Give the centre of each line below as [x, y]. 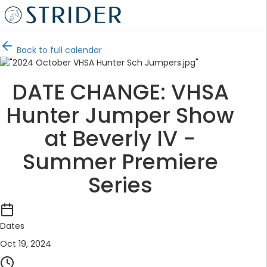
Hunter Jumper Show [120, 116]
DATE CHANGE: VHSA [120, 92]
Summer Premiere [120, 162]
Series [120, 185]
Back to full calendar [58, 50]
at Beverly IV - [120, 139]
